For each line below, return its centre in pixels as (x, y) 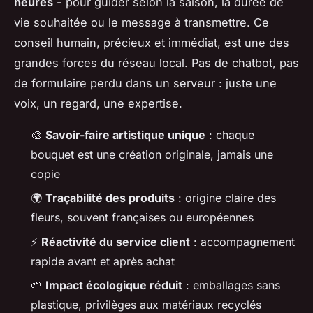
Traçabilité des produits (110, 198)
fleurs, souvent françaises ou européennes (142, 218)
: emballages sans (231, 285)
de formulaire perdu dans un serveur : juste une (145, 83)
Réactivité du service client (116, 241)
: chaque (230, 135)
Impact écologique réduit (114, 285)
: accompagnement (242, 241)
